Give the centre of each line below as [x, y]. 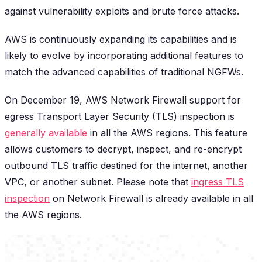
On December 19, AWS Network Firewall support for [123, 100]
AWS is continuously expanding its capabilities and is [121, 39]
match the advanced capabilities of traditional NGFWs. [124, 72]
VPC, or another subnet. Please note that [98, 182]
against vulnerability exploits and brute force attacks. [122, 11]
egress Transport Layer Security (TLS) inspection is [120, 116]
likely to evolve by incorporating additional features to [124, 55]
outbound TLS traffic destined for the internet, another [126, 165]
